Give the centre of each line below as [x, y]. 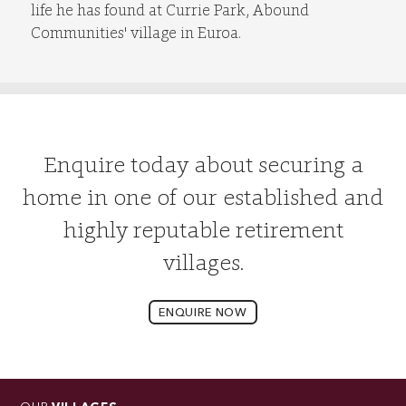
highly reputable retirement [203, 229]
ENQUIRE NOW [203, 314]
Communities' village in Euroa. [136, 33]
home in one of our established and [203, 197]
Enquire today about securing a [203, 164]
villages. [203, 262]
